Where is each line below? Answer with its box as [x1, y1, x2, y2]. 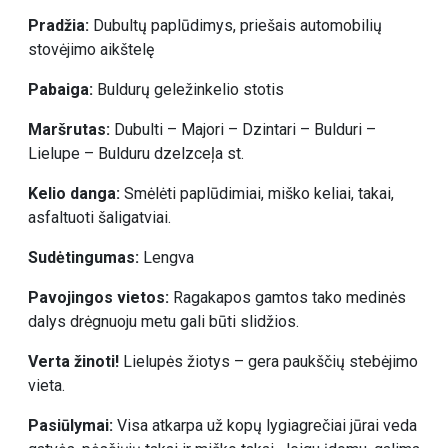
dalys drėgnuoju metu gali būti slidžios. [28, 311, 299, 331]
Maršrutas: [28, 119, 114, 139]
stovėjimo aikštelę [28, 39, 154, 59]
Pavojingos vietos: [28, 287, 173, 307]
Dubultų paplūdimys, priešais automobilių [89, 15, 382, 35]
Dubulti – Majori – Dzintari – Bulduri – [114, 119, 376, 139]
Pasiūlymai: [28, 415, 117, 435]
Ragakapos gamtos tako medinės [173, 287, 406, 307]
